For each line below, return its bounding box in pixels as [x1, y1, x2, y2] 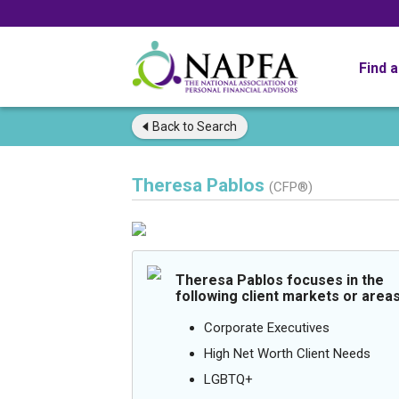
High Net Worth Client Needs [204, 346, 370, 362]
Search [194, 119, 237, 134]
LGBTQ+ [204, 371, 253, 387]
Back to [152, 119, 194, 134]
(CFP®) [269, 179, 313, 195]
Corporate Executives [204, 320, 330, 336]
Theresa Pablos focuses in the [175, 272, 384, 289]
